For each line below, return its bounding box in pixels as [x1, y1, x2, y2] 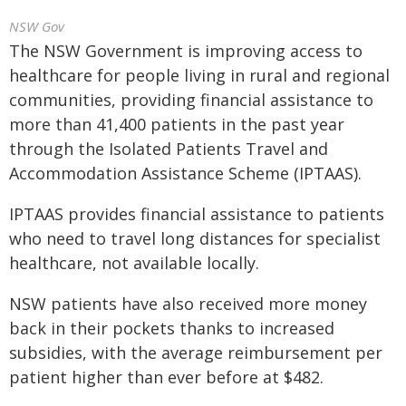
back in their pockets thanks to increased [9, 317, 334, 339]
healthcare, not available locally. [9, 252, 259, 274]
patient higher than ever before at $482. [9, 366, 324, 388]
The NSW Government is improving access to [9, 40, 362, 62]
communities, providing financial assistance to [9, 89, 373, 111]
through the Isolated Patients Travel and [9, 138, 328, 159]
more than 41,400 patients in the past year [9, 113, 344, 135]
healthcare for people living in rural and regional [9, 64, 390, 86]
